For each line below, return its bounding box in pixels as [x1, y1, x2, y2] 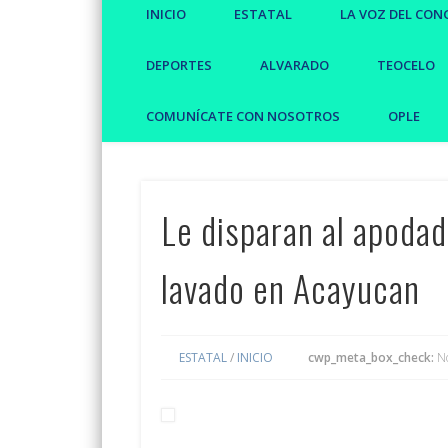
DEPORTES [146, 55, 212, 74]
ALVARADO [260, 55, 329, 74]
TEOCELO [377, 55, 435, 74]
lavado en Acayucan [160, 260, 420, 314]
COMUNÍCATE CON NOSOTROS [146, 106, 340, 125]
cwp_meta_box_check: [307, 348, 434, 366]
